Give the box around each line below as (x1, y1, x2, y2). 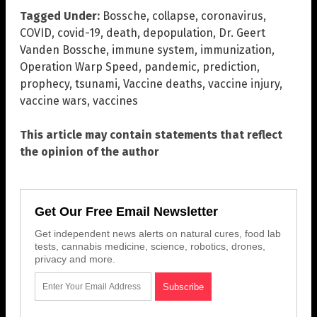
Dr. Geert (219, 25, 265, 40)
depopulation (143, 25, 213, 40)
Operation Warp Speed (20, 59, 139, 74)
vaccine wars (20, 93, 87, 108)
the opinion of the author (20, 144, 159, 158)
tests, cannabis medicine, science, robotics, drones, (35, 240, 265, 252)
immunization (200, 42, 272, 57)
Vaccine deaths (123, 76, 202, 91)
